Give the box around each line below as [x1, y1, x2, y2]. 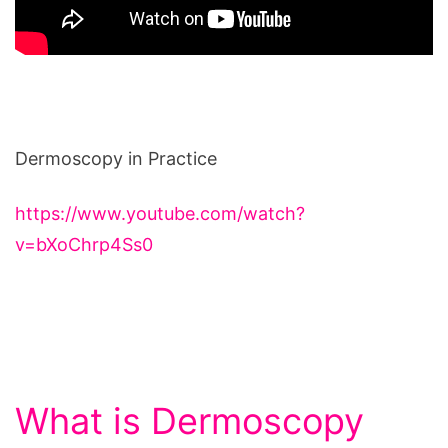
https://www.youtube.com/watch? [15, 203, 305, 225]
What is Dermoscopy [15, 399, 364, 444]
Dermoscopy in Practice [15, 148, 217, 170]
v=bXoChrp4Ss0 [15, 234, 153, 256]
